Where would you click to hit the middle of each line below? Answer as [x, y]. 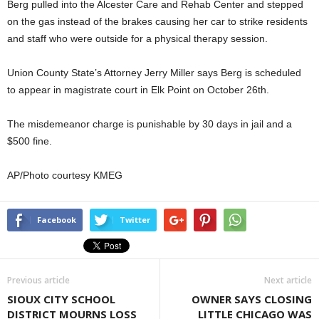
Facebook [57, 220]
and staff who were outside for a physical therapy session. [137, 38]
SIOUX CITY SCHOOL [61, 299]
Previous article [38, 280]
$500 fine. [30, 141]
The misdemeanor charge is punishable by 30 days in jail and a [150, 124]
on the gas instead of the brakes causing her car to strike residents [157, 21]
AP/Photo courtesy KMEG [65, 175]
